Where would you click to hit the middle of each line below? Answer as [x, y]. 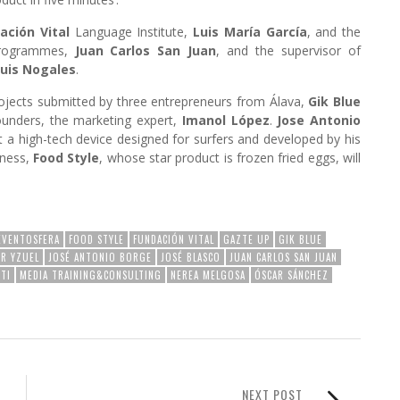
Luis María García [250, 31]
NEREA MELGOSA [208, 275]
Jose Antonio [319, 120]
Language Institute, [131, 31]
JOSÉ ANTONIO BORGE [100, 257]
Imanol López [225, 120]
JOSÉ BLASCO [191, 257]
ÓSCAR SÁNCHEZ [292, 275]
